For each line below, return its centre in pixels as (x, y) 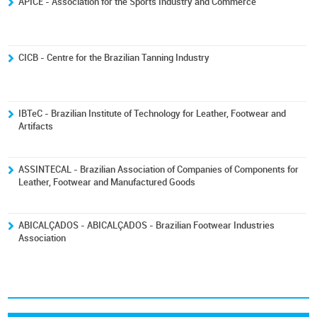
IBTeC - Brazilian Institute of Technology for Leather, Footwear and (152, 114)
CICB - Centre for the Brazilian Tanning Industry (114, 58)
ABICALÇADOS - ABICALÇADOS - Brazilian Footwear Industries (147, 225)
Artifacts (36, 126)
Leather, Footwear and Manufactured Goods (107, 182)
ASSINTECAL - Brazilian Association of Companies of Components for (159, 169)
